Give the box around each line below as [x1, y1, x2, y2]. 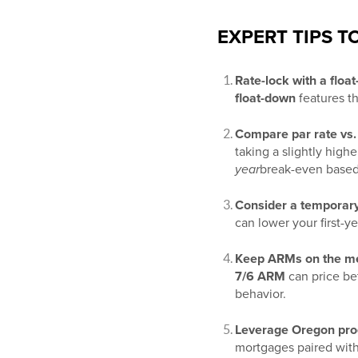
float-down [235, 90, 296, 107]
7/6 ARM [235, 268, 285, 285]
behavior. [235, 286, 286, 303]
